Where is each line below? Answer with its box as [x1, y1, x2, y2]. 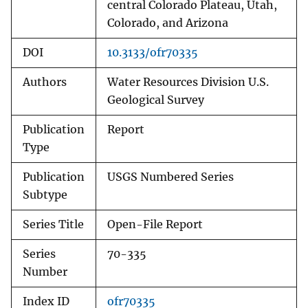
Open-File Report [107, 218, 203, 232]
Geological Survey [107, 93, 204, 107]
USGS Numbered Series [107, 170, 234, 184]
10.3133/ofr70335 [107, 46, 198, 60]
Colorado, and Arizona [107, 16, 228, 30]
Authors [23, 76, 67, 89]
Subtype [23, 188, 67, 202]
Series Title [23, 218, 84, 232]
